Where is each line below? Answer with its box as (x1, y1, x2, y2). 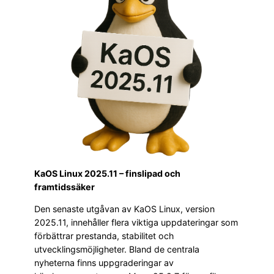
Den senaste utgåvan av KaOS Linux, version (34, 204, 215, 215)
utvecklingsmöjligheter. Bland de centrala (34, 244, 199, 255)
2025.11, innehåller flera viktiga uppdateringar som (34, 217, 238, 228)
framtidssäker (34, 181, 95, 192)
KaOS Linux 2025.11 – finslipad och (34, 168, 180, 179)
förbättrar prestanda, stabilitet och (34, 231, 174, 242)
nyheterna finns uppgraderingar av (34, 257, 174, 268)
